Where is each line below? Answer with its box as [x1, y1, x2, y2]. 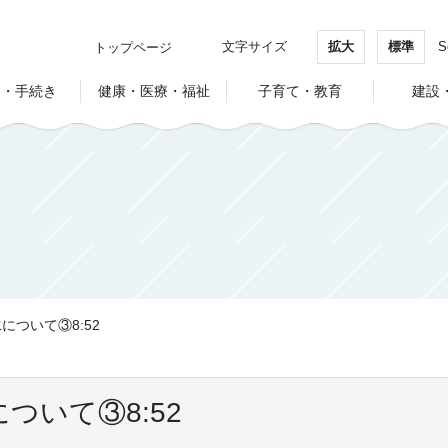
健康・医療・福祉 [97, 83, 210, 99]
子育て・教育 [258, 83, 342, 99]
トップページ [93, 40, 172, 56]
